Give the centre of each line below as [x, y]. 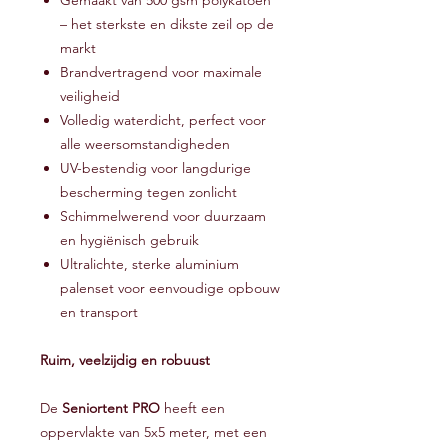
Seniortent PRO [111, 408]
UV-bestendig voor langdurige [155, 168]
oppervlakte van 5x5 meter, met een [153, 432]
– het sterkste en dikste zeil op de [167, 24]
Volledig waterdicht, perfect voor [163, 120]
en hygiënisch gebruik [129, 240]
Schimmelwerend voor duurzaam [163, 216]
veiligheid [90, 96]
